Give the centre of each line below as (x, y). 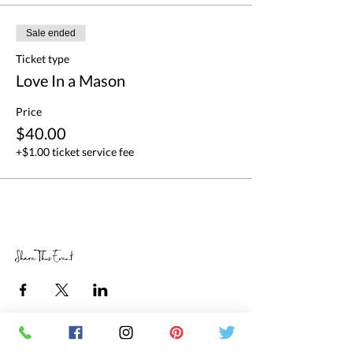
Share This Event (44, 258)
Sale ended (51, 33)
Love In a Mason (71, 80)
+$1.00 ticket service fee (75, 152)
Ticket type (43, 59)
